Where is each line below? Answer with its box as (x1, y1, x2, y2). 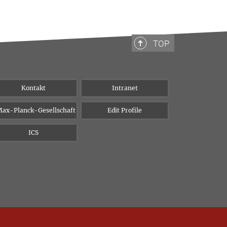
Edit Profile (107, 106, 142, 114)
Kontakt (21, 84, 46, 92)
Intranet (111, 84, 138, 92)
